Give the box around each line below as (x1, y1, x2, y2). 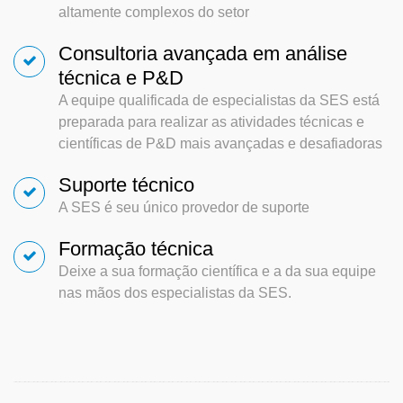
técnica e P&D (58, 66, 184, 89)
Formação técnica (58, 237, 213, 260)
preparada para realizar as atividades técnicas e (58, 113, 364, 130)
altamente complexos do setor (58, 4, 249, 20)
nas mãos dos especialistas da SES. (58, 284, 291, 300)
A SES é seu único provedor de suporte (58, 199, 309, 215)
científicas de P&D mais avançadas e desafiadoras (58, 135, 382, 151)
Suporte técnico (58, 173, 194, 196)
